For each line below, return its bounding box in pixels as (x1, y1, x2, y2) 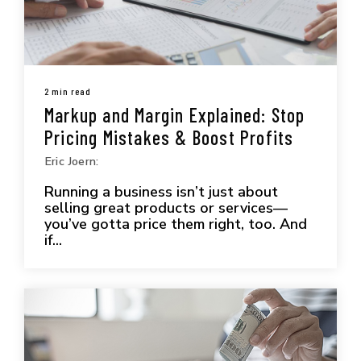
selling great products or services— (44, 197, 288, 218)
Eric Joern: (44, 152, 99, 169)
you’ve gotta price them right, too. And (44, 214, 307, 234)
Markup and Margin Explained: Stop (44, 102, 305, 127)
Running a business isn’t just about (44, 181, 278, 201)
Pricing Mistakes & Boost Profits (44, 125, 294, 149)
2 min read (44, 85, 91, 97)
